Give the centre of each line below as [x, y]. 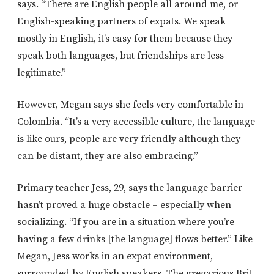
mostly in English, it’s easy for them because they [125, 38]
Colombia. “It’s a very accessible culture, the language [136, 121]
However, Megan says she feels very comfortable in [130, 104]
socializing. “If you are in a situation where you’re [126, 222]
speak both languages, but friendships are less [120, 55]
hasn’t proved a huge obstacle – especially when [124, 205]
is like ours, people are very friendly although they [129, 139]
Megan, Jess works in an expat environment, [115, 256]
